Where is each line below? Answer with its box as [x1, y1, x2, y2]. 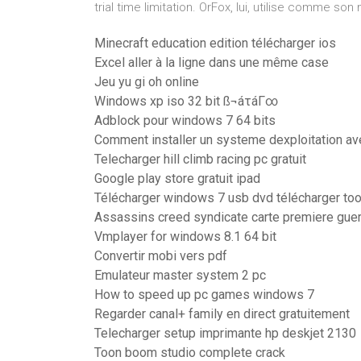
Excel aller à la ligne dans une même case [94, 55, 329, 70]
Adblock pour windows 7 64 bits [94, 113, 276, 128]
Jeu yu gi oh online [94, 74, 199, 89]
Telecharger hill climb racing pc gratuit [94, 151, 306, 167]
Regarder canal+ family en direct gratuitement [94, 306, 350, 322]
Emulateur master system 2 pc [94, 268, 266, 283]
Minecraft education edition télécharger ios [94, 35, 336, 51]
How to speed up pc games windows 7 [94, 287, 314, 302]
